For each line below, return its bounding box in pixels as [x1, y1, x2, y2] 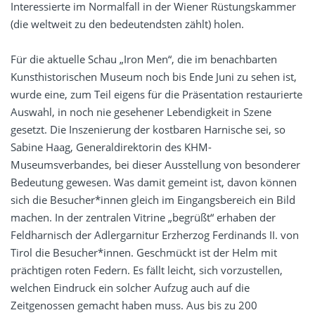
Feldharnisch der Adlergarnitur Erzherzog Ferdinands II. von [11, 228, 299, 243]
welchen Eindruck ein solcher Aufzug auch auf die [11, 281, 250, 295]
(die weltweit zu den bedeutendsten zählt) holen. [11, 17, 244, 32]
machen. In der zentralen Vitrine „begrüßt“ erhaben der [11, 210, 276, 225]
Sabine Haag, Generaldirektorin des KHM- [11, 140, 212, 155]
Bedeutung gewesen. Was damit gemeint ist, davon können [11, 175, 297, 190]
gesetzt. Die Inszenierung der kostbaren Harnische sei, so [11, 122, 285, 137]
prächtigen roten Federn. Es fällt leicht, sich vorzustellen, [11, 263, 283, 278]
